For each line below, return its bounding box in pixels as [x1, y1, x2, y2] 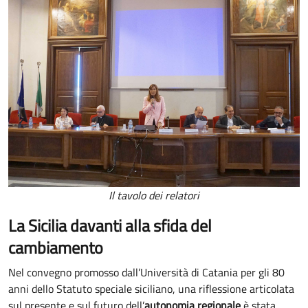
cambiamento [8, 235, 103, 261]
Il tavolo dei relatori [109, 187, 199, 204]
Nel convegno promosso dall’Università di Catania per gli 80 [8, 264, 285, 281]
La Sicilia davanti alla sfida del [8, 213, 212, 239]
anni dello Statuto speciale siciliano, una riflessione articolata [8, 280, 294, 298]
